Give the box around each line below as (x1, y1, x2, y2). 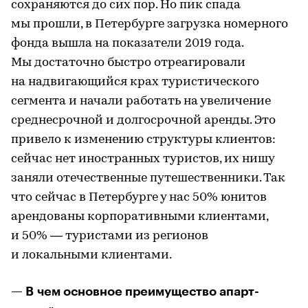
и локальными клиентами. (11, 249, 172, 262)
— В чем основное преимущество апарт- (11, 285, 259, 298)
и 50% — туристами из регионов (11, 230, 208, 243)
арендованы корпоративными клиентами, (11, 210, 268, 223)
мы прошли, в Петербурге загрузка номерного (11, 18, 288, 31)
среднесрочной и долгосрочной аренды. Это (11, 114, 276, 127)
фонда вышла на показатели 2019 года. (11, 37, 243, 50)
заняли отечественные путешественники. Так (11, 172, 285, 185)
